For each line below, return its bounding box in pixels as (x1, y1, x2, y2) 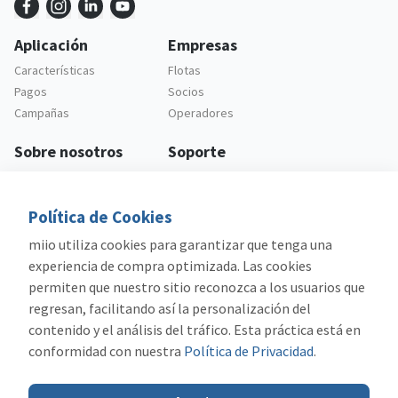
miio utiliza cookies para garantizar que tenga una (28, 235, 332, 253)
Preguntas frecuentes (167, 190, 285, 207)
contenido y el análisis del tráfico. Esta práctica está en (28, 321, 361, 338)
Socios (167, 84, 204, 100)
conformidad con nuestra (28, 342, 184, 360)
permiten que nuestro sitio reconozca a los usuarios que (28, 278, 365, 296)
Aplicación (14, 35, 88, 56)
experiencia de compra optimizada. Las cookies (28, 257, 312, 275)
